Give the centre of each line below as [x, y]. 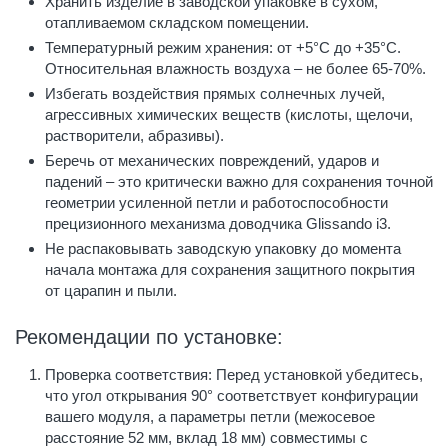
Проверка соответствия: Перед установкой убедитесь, [234, 374]
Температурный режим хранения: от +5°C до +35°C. [223, 47]
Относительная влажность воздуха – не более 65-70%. [235, 68]
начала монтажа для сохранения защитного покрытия [230, 269]
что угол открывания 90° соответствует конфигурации [231, 395]
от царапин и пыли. [111, 290]
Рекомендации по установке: [149, 336]
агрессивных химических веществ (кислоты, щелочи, [229, 114]
